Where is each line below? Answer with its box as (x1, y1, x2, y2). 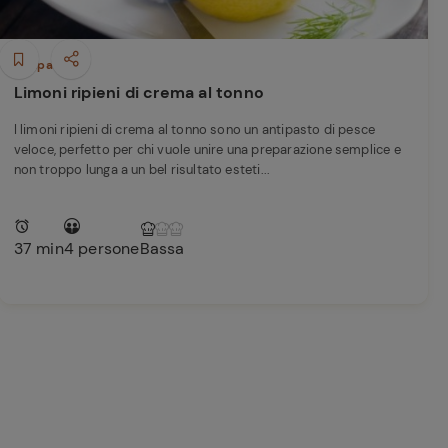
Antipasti (13, 57, 68, 73)
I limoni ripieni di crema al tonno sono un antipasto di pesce (13, 121, 376, 138)
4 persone (63, 238, 140, 259)
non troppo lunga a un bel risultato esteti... (13, 161, 271, 178)
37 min (13, 238, 64, 259)
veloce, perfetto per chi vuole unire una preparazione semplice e (13, 141, 401, 158)
